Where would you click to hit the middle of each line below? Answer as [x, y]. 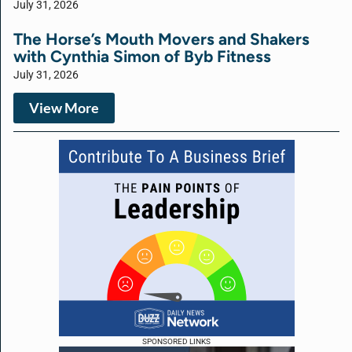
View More [64, 108]
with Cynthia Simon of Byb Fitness [142, 56]
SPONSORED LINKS [176, 341]
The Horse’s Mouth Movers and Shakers [161, 38]
